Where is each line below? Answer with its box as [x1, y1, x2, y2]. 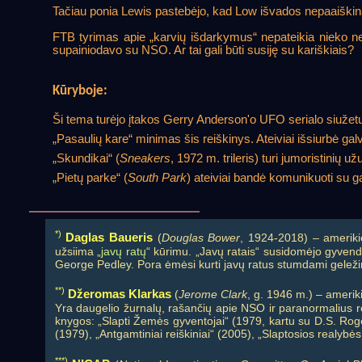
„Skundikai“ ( [52, 152, 120, 166]
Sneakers [119, 152, 170, 166]
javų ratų [101, 244, 146, 258]
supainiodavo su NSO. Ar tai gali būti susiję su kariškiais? [52, 43, 354, 57]
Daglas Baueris [65, 229, 153, 244]
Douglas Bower [161, 230, 241, 244]
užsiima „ [54, 244, 102, 258]
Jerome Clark [178, 288, 247, 301]
